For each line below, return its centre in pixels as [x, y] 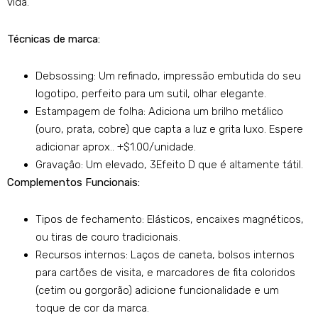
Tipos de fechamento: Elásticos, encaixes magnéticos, [170, 220]
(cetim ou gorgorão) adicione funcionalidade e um [157, 291]
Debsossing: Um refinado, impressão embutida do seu [168, 76]
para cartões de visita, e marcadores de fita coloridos [165, 273]
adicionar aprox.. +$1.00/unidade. [116, 147]
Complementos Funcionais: [73, 183]
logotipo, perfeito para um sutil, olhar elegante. [151, 94]
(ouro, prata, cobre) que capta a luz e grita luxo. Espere [169, 130]
